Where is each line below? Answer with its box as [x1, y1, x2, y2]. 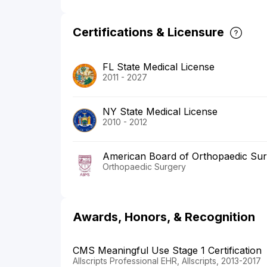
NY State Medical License [103, 105, 218, 117]
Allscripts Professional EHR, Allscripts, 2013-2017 [73, 255, 261, 266]
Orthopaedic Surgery [103, 161, 186, 172]
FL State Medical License [103, 60, 215, 73]
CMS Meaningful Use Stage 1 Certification [73, 244, 262, 256]
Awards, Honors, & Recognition [73, 209, 255, 224]
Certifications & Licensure [73, 24, 224, 39]
